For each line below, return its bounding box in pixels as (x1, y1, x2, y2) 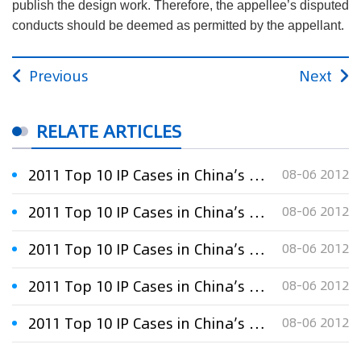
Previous (29, 65, 89, 86)
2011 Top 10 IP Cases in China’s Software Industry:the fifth (249, 239, 265, 259)
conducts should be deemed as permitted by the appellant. (12, 19, 344, 33)
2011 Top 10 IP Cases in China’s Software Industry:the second (249, 164, 265, 185)
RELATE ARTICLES (36, 118, 181, 143)
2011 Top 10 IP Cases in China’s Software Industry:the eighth (249, 201, 265, 222)
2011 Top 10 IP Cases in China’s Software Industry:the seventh (249, 313, 265, 334)
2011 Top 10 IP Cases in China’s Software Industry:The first (249, 276, 265, 297)
